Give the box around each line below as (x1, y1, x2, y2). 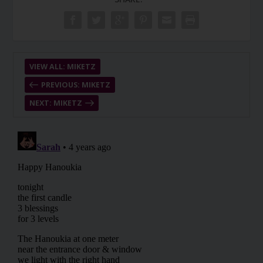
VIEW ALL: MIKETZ (29, 62, 96, 72)
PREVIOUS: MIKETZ (41, 80, 110, 90)
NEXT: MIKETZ (29, 98, 82, 109)
